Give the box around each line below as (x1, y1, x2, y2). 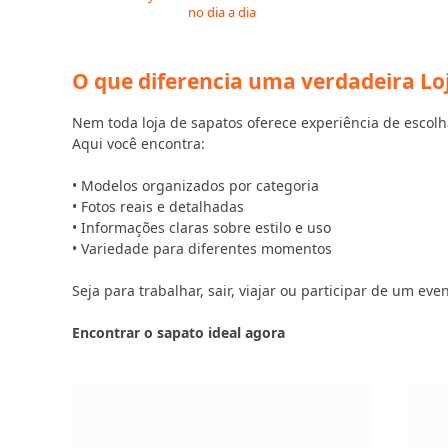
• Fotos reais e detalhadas (72, 197, 244, 216)
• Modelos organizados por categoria (72, 176, 319, 195)
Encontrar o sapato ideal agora (72, 323, 285, 342)
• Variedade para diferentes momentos (72, 239, 332, 258)
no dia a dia (188, 3, 256, 21)
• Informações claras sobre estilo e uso (72, 218, 331, 237)
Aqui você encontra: (72, 134, 205, 153)
